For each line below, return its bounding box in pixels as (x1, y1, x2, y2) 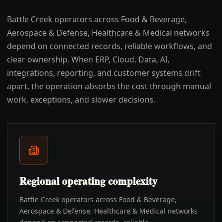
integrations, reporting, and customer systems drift (7, 67, 201, 78)
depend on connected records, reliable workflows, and (7, 41, 212, 52)
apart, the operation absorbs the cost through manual (7, 81, 211, 92)
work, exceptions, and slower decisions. (7, 94, 156, 105)
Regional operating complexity (19, 173, 158, 188)
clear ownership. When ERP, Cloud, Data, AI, (7, 54, 169, 65)
